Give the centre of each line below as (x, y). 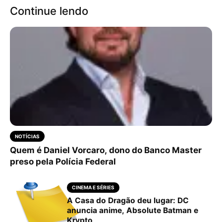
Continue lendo (49, 11)
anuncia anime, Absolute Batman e (133, 210)
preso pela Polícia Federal (63, 161)
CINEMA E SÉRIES (93, 187)
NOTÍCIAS (27, 136)
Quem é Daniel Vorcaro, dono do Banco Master (106, 150)
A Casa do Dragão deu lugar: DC (128, 200)
